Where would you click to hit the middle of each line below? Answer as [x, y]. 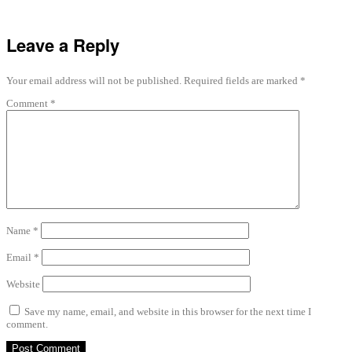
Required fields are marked [242, 81]
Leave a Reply [63, 45]
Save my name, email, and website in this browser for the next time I [168, 312]
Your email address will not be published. [94, 81]
